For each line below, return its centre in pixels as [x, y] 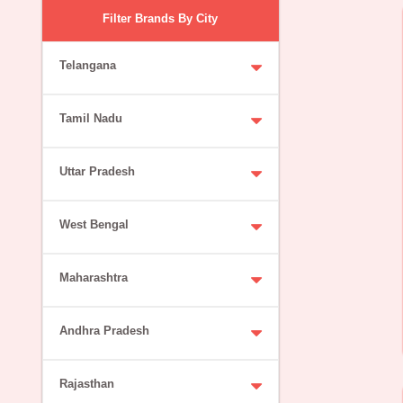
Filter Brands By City [161, 18]
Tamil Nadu [90, 118]
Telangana [87, 65]
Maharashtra [93, 277]
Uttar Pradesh [97, 171]
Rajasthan [86, 383]
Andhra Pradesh [104, 330]
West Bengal [94, 224]
